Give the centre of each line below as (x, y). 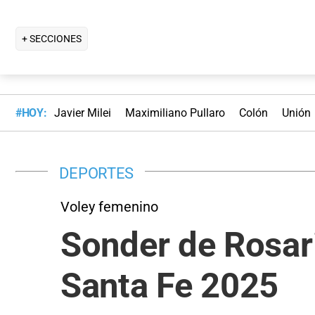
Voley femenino (109, 206)
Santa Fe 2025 (170, 285)
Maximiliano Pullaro (175, 113)
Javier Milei (82, 113)
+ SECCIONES (52, 38)
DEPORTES (97, 173)
